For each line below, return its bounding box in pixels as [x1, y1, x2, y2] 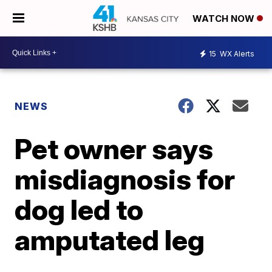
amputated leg [15, 223, 205, 257]
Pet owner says [15, 132, 214, 166]
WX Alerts [218, 49, 254, 58]
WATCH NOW [192, 13, 257, 25]
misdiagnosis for [15, 162, 236, 196]
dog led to [15, 192, 144, 226]
